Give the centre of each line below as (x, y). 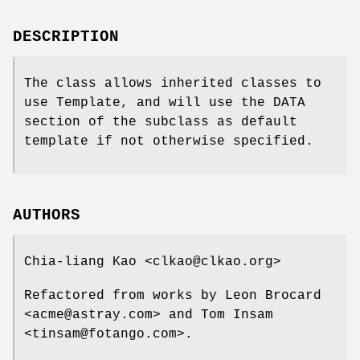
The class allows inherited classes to (173, 83)
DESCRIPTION (66, 37)
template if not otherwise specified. (169, 141)
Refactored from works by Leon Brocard (173, 296)
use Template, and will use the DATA (165, 102)
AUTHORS (47, 216)
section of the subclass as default (161, 122)
